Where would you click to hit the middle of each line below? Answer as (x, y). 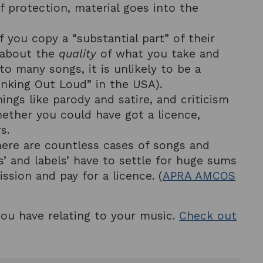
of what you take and (158, 54)
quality (78, 54)
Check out (208, 216)
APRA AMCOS (199, 176)
